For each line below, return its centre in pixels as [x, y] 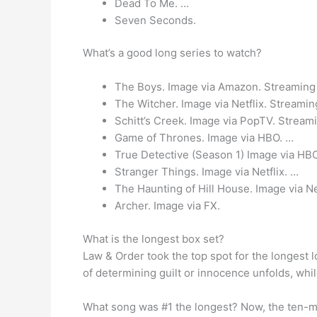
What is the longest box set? [154, 238]
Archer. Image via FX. [167, 206]
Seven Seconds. [155, 20]
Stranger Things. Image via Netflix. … [207, 172]
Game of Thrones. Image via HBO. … [204, 138]
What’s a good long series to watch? [172, 53]
